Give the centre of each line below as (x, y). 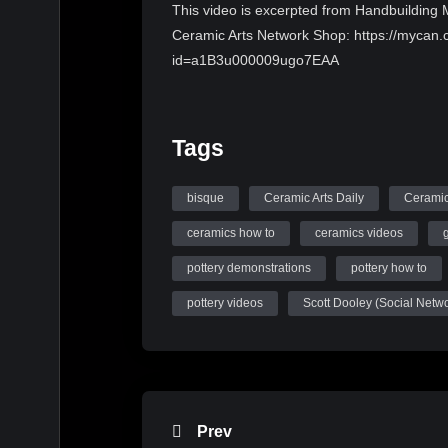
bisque (205, 198)
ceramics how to (231, 233)
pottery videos (225, 303)
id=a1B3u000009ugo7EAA (255, 60)
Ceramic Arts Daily (314, 198)
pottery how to (389, 268)
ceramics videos (359, 233)
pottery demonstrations (249, 268)
